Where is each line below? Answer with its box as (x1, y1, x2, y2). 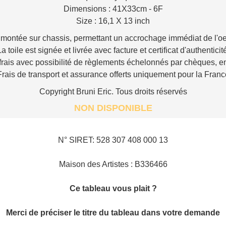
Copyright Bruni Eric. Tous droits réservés (39, 87, 187, 96)
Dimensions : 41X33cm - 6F (63, 4, 163, 13)
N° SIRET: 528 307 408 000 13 (58, 135, 168, 144)
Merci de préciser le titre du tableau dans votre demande (6, 208, 220, 217)
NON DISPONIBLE (74, 102, 152, 113)
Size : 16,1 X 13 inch (76, 16, 150, 25)
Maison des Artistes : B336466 (59, 159, 167, 168)
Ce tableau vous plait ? (69, 184, 157, 193)
